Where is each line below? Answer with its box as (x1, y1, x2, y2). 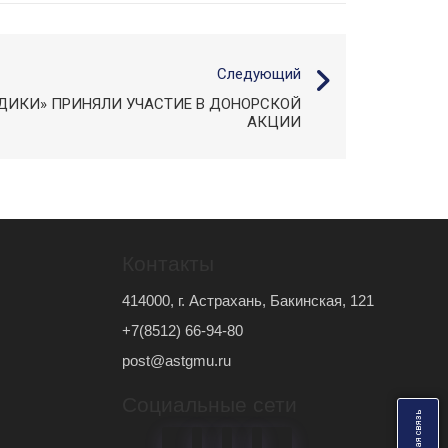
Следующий (217, 65, 301, 83)
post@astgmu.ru (122, 352, 232, 369)
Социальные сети (122, 393, 298, 416)
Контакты (122, 252, 215, 275)
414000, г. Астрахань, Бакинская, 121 (122, 292, 375, 309)
